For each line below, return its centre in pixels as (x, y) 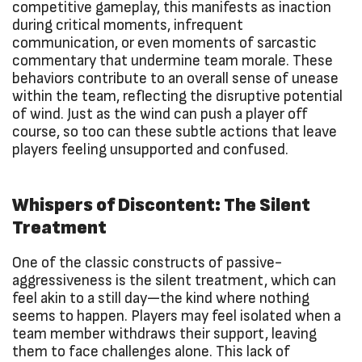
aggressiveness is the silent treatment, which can (174, 280)
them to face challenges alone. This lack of (151, 351)
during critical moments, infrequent (128, 25)
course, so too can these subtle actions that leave (175, 132)
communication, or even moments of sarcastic (164, 43)
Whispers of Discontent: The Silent (161, 205)
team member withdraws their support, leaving (164, 334)
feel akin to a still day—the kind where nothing (161, 298)
